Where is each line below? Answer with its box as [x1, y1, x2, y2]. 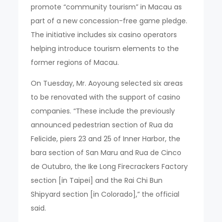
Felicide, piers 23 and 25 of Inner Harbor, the [31, 133, 181, 144]
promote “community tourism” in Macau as [31, 1, 182, 12]
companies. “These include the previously [31, 106, 175, 116]
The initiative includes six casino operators [31, 29, 177, 40]
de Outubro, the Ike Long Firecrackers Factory [31, 161, 188, 171]
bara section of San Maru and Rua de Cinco [31, 147, 182, 158]
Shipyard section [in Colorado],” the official [31, 189, 180, 199]
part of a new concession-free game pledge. [31, 15, 188, 26]
